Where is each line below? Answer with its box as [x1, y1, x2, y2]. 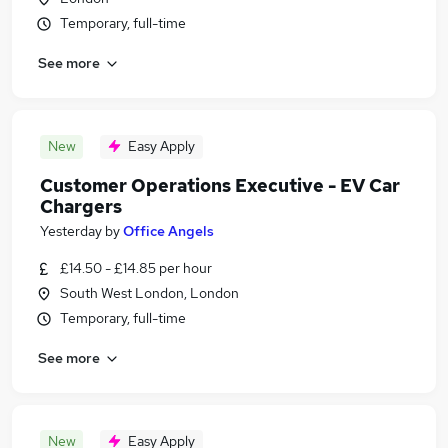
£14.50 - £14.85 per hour [60, 259, 212, 277]
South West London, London [60, 284, 239, 302]
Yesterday [40, 222, 102, 240]
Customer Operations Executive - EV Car [40, 174, 400, 197]
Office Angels [123, 222, 214, 240]
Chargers [40, 195, 122, 218]
